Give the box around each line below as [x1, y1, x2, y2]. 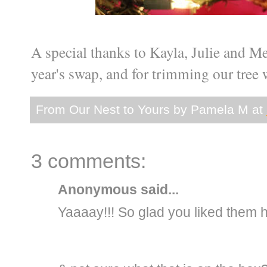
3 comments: [31, 150, 146, 173]
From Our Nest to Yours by [36, 103, 191, 117]
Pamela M [191, 103, 249, 117]
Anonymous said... [58, 182, 179, 198]
